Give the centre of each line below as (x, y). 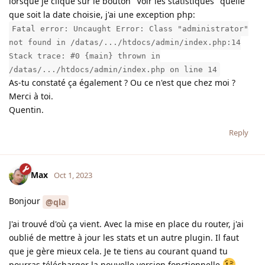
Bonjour (26, 201)
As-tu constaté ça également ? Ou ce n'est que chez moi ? (122, 83)
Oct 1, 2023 (73, 175)
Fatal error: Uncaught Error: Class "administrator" (130, 29)
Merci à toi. (31, 96)
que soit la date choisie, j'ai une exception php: (102, 15)
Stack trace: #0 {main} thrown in (85, 56)
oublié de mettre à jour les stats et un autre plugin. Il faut (124, 238)
